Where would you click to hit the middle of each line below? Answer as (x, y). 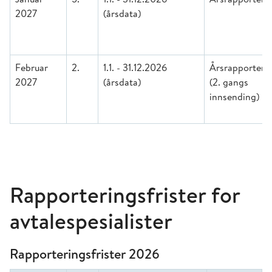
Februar (32, 67)
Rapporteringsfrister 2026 (85, 254)
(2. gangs (229, 82)
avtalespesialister (91, 221)
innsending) (234, 97)
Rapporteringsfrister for (125, 195)
